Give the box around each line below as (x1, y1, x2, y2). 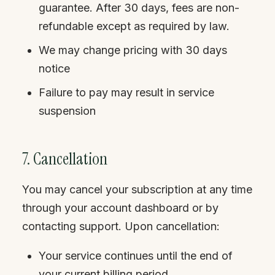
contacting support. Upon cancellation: (22, 220, 220, 233)
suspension (39, 104, 96, 117)
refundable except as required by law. (39, 20, 230, 33)
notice (39, 62, 70, 75)
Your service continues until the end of (39, 249, 233, 262)
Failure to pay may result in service (39, 86, 214, 99)
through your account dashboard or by (22, 201, 219, 214)
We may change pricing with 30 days (39, 44, 227, 56)
